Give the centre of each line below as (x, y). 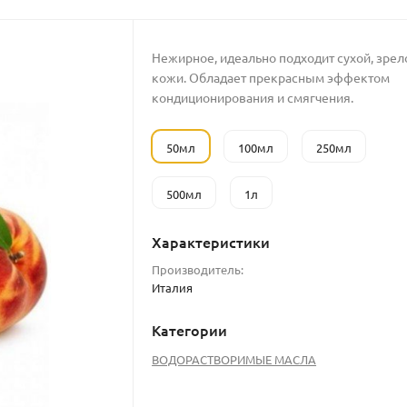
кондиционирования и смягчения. (253, 98)
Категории (190, 330)
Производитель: (198, 270)
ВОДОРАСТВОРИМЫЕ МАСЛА (234, 360)
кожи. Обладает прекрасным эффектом (271, 78)
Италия (173, 288)
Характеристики (211, 242)
